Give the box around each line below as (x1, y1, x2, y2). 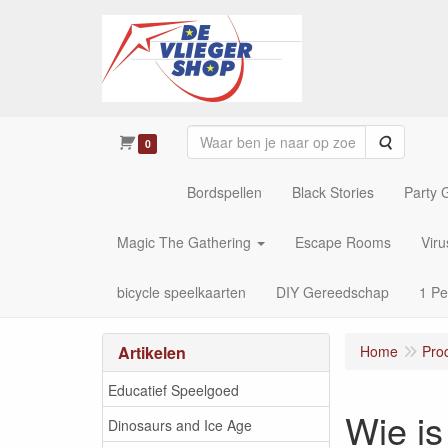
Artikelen (118, 341, 186, 364)
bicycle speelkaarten (117, 282, 246, 302)
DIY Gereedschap (276, 282, 389, 302)
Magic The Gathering (117, 232, 251, 252)
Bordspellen (186, 182, 262, 202)
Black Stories (291, 182, 374, 202)
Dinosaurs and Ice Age (108, 414, 252, 435)
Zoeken (390, 131, 439, 151)
